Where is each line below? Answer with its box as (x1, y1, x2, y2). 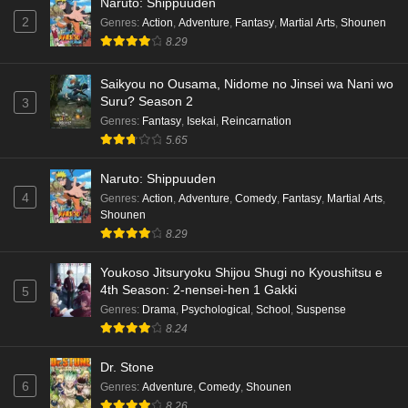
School (256, 303, 291, 317)
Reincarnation (221, 115, 291, 128)
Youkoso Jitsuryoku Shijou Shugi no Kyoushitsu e (100, 265, 382, 280)
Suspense (296, 303, 346, 317)
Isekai (187, 115, 216, 128)
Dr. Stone (100, 360, 154, 375)
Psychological (181, 303, 250, 317)
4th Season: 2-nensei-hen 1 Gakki (100, 282, 297, 298)
